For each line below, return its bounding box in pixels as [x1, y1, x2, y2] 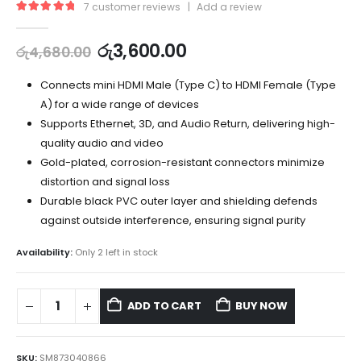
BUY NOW [235, 298, 288, 314]
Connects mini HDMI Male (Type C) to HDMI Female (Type [39, 77, 336, 93]
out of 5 [36, 15, 80, 25]
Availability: [16, 245, 75, 259]
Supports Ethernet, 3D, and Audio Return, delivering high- [39, 115, 335, 131]
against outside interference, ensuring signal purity [39, 212, 305, 228]
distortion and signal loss [39, 173, 170, 189]
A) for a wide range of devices [39, 96, 199, 112]
